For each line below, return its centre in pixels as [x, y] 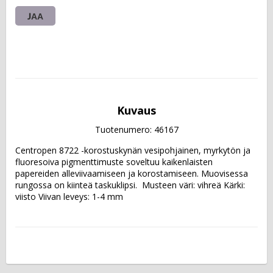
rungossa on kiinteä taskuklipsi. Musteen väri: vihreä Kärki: [130, 185]
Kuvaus [136, 110]
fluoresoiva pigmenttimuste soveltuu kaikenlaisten [114, 161]
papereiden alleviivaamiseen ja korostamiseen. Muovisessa [132, 173]
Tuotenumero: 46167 [136, 129]
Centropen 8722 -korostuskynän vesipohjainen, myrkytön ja [133, 150]
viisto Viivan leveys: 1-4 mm [69, 196]
